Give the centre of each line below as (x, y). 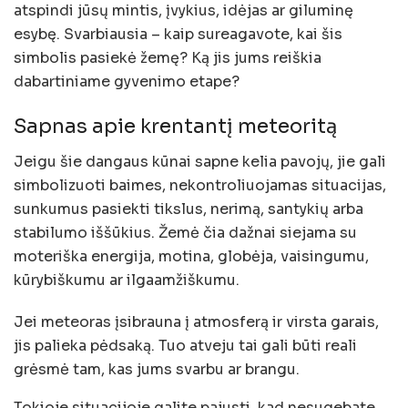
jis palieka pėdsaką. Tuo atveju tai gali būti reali (185, 345)
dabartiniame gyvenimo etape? (127, 81)
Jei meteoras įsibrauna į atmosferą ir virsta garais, (196, 321)
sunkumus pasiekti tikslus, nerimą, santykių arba (189, 209)
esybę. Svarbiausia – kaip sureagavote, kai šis (178, 34)
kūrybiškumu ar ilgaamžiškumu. (127, 280)
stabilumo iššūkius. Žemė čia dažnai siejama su (185, 232)
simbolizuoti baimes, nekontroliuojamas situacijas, (200, 185)
